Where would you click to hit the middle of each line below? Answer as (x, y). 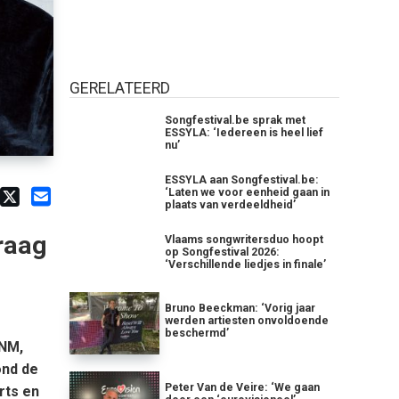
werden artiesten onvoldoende (247, 321)
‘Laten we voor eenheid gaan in (248, 192)
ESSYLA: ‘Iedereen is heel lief (244, 133)
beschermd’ (197, 334)
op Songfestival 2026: (223, 252)
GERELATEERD (120, 88)
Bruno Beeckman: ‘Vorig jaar (240, 309)
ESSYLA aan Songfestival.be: (242, 179)
